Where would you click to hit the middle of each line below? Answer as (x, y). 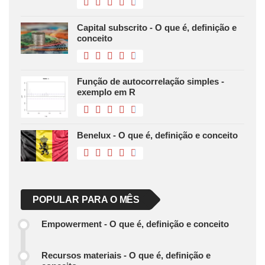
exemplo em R (106, 92)
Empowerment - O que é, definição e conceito (135, 224)
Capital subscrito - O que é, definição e (157, 28)
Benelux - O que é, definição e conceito (157, 135)
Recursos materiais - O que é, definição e (126, 256)
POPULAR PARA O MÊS (86, 200)
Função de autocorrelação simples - (151, 82)
